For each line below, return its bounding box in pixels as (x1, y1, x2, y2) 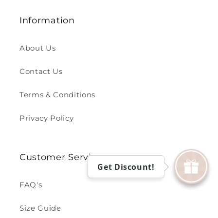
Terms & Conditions (19, 90, 95, 99)
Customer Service (19, 151, 103, 163)
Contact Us (19, 66, 63, 76)
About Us (19, 43, 56, 53)
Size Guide (19, 203, 61, 213)
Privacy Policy (19, 113, 74, 123)
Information (19, 14, 75, 26)
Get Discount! (97, 162, 155, 172)
